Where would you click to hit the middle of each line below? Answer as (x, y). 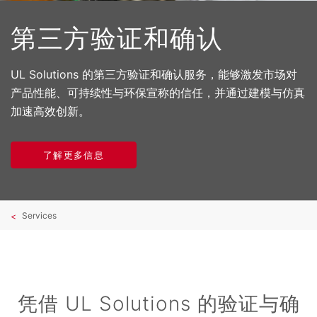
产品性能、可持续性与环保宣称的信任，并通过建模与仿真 (158, 93)
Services (39, 215)
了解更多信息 (74, 155)
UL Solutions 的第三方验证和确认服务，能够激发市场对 (154, 74)
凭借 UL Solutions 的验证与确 (158, 304)
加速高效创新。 (50, 111)
